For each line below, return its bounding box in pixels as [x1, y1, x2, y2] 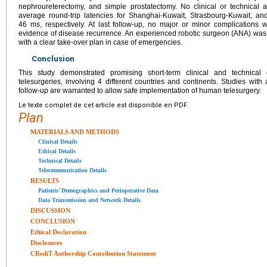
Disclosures [30, 238, 62, 246]
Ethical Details [38, 147, 76, 154]
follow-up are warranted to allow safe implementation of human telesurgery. [18, 86, 261, 95]
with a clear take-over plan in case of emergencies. [18, 38, 182, 46]
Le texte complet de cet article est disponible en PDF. [18, 101, 188, 109]
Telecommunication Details [38, 166, 107, 173]
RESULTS [30, 176, 59, 184]
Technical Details [38, 157, 82, 164]
